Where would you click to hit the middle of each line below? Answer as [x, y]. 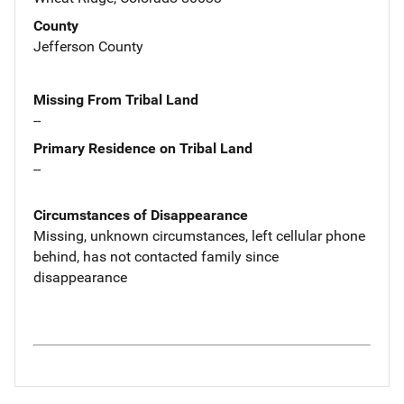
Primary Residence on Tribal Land [143, 148]
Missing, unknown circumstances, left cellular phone [199, 235]
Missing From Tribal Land [116, 99]
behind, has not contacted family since [156, 256]
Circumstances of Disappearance [141, 215]
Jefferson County [88, 46]
